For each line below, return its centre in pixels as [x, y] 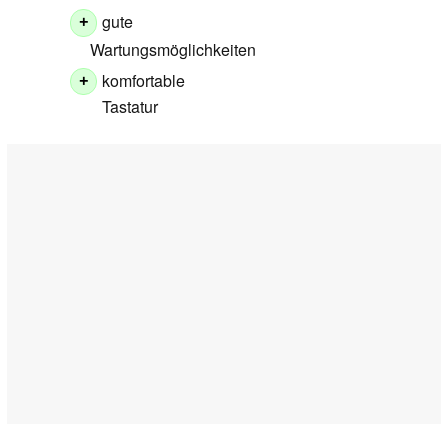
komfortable [144, 80]
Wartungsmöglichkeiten [172, 49]
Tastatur [130, 106]
